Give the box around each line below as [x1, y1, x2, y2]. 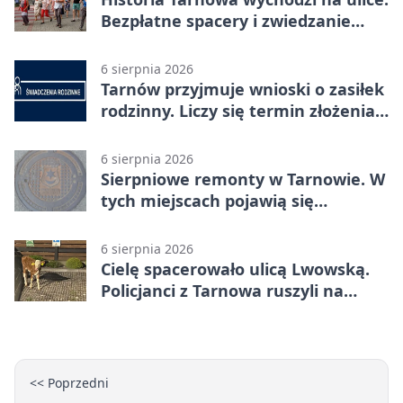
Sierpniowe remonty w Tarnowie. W [101, 168, 385, 191]
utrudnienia [101, 211, 197, 234]
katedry [101, 31, 164, 54]
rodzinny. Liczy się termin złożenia [101, 100, 375, 122]
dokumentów [101, 121, 209, 144]
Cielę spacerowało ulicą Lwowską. [101, 258, 370, 281]
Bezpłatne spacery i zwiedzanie [101, 10, 351, 32]
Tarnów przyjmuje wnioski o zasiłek [101, 78, 384, 101]
